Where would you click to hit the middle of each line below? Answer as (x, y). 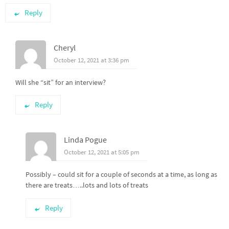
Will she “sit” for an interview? (61, 82)
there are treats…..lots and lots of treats (87, 185)
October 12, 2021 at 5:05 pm (102, 152)
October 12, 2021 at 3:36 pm (91, 60)
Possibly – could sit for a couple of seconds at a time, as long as (121, 175)
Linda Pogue (85, 140)
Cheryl (65, 48)
